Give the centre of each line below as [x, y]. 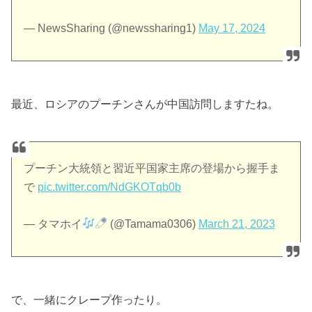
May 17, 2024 [232, 29]
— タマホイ [53, 224]
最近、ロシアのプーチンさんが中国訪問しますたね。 [145, 104]
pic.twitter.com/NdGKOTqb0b [110, 187]
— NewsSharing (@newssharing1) [111, 29]
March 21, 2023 [236, 224]
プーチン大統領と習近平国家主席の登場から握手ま [152, 169]
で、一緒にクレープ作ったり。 [89, 299]
